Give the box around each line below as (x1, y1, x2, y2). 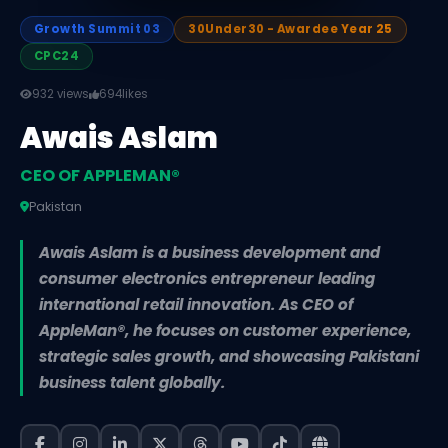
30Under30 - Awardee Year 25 (188, 21, 393, 38)
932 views (32, 86, 89, 103)
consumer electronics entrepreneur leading (39, 268, 375, 290)
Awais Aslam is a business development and (39, 242, 380, 264)
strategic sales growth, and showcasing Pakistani (39, 346, 419, 368)
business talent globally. (39, 372, 225, 394)
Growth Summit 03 (34, 21, 161, 38)
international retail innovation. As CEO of (39, 294, 353, 316)
